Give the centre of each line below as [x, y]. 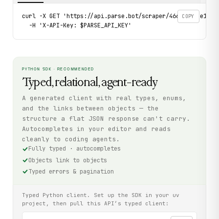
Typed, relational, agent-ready [90, 82]
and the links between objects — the [90, 109]
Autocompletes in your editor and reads [96, 129]
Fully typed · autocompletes [74, 149]
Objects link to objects [67, 160]
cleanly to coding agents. [71, 139]
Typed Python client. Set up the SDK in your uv [101, 195]
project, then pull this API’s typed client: [96, 203]
